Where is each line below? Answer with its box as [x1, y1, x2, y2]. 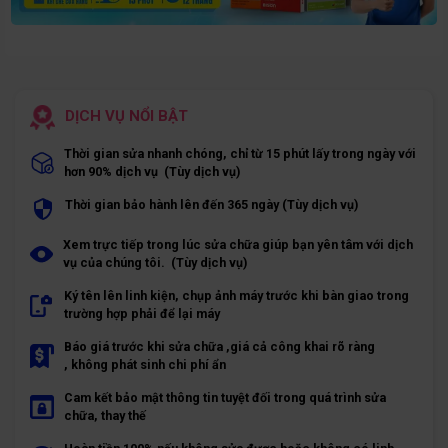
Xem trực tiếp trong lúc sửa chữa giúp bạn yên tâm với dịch [63, 236, 413, 252]
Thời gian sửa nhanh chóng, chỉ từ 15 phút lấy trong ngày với [64, 145, 416, 161]
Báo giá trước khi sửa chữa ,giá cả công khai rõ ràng [64, 338, 375, 354]
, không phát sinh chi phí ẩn [64, 356, 226, 372]
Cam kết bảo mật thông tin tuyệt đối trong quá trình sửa [64, 389, 386, 405]
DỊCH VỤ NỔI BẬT [65, 106, 188, 125]
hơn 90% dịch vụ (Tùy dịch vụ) [64, 163, 240, 179]
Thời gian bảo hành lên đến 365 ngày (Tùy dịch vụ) [65, 196, 358, 212]
